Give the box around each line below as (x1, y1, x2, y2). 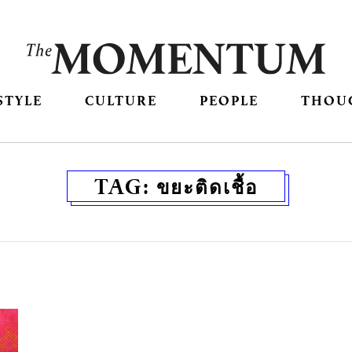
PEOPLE (200, 91, 259, 110)
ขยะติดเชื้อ (156, 172, 258, 201)
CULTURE (84, 91, 157, 110)
